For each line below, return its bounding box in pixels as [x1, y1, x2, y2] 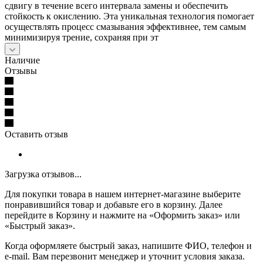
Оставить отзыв [5, 129, 68, 139]
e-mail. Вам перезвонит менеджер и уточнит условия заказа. [5, 251, 245, 261]
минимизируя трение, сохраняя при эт [5, 32, 159, 42]
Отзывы [5, 65, 37, 76]
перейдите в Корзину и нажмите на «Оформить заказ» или [5, 210, 240, 220]
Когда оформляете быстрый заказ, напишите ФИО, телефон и [5, 240, 252, 251]
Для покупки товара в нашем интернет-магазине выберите [5, 188, 241, 199]
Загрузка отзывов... [5, 168, 82, 179]
